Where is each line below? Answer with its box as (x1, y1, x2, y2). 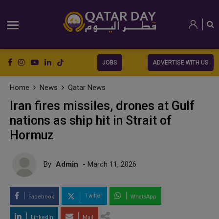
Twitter (84, 193, 102, 199)
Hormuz (10, 128, 54, 142)
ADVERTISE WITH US (153, 59, 209, 66)
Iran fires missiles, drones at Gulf (10, 99, 195, 113)
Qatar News (68, 83, 106, 92)
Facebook (27, 194, 54, 200)
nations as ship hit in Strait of (10, 113, 172, 128)
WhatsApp (129, 194, 156, 200)
